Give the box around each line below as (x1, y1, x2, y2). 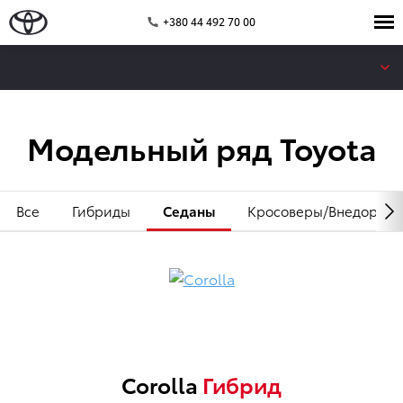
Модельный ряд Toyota (26, 126, 377, 169)
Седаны (163, 201, 215, 220)
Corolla (121, 369, 202, 399)
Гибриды (72, 201, 130, 220)
